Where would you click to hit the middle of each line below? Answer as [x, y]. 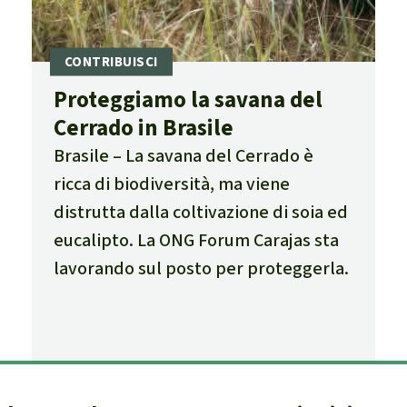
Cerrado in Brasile [143, 128]
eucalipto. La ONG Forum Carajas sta [196, 241]
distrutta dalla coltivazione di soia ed [200, 213]
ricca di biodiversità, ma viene [171, 184]
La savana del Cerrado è [219, 156]
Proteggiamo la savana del [188, 100]
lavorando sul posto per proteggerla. [201, 269]
